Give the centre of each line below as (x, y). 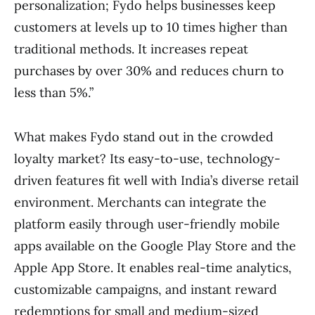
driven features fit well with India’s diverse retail (156, 181)
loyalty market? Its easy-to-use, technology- (147, 159)
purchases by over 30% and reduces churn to (149, 71)
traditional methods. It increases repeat (131, 49)
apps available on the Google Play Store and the (155, 246)
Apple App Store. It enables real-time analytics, (153, 268)
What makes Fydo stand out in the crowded (144, 137)
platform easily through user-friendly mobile (147, 224)
